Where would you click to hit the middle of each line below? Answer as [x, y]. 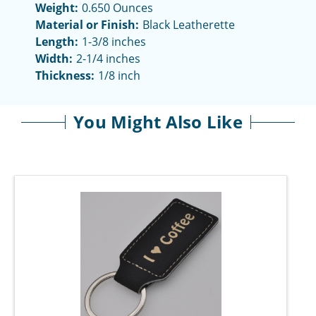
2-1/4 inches [108, 59]
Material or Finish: [87, 25]
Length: [57, 42]
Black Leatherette [188, 25]
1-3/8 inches [114, 42]
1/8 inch [119, 76]
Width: [54, 59]
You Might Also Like [158, 122]
